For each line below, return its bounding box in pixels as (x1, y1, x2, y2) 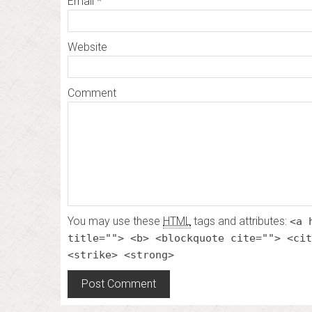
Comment (68, 86, 116, 100)
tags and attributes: (191, 214, 290, 228)
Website (68, 40, 107, 54)
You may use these (68, 214, 163, 228)
